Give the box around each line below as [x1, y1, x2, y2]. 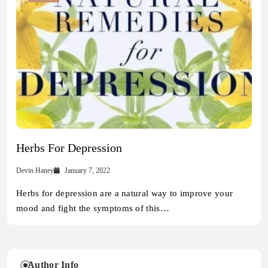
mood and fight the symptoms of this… [16, 203, 169, 214]
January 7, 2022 [65, 166, 111, 175]
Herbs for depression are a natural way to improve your [16, 188, 233, 199]
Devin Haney [16, 166, 54, 175]
